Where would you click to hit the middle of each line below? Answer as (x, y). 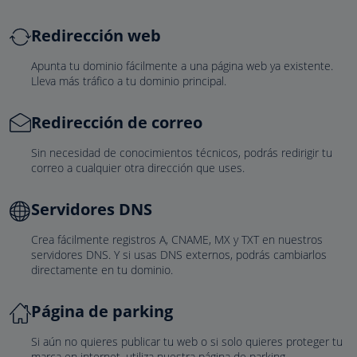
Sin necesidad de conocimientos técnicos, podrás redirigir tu (182, 153)
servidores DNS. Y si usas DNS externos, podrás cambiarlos (179, 255)
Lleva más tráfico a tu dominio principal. (129, 81)
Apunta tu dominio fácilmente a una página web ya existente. (182, 66)
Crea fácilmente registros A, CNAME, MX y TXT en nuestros (177, 239)
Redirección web (96, 35)
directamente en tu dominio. (102, 270)
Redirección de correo (117, 122)
